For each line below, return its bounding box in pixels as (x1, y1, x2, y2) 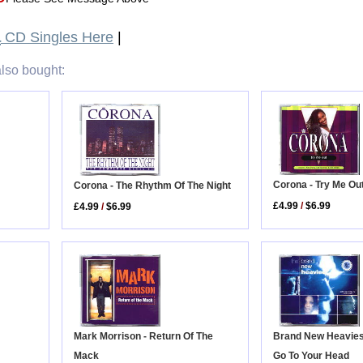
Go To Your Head (273, 349, 350, 361)
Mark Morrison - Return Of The (74, 330, 214, 342)
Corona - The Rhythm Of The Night (74, 179, 232, 191)
